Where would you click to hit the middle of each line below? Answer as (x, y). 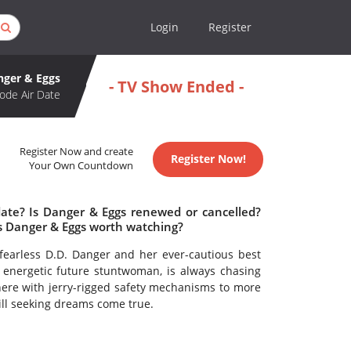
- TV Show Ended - (176, 86)
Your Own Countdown (81, 166)
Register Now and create (77, 152)
